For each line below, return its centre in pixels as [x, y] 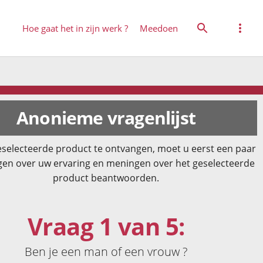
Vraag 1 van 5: [106, 226]
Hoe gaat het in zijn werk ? [75, 28]
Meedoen [159, 28]
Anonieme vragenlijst [106, 118]
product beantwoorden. [106, 178]
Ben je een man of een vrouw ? [106, 251]
